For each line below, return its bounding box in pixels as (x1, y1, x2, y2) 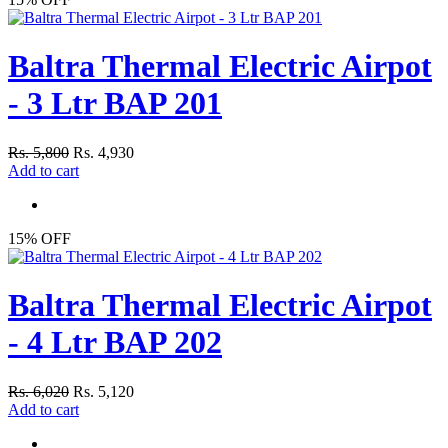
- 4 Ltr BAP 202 (8, 324, 222, 361)
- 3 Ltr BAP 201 (8, 85, 222, 122)
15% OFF (8, 229, 71, 247)
